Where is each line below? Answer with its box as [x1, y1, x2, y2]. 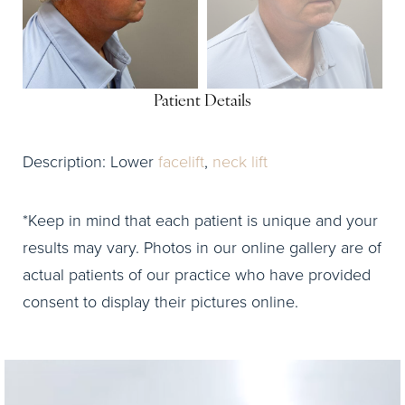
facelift [158, 150, 204, 172]
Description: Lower [23, 150, 158, 172]
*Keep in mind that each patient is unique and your [23, 209, 378, 231]
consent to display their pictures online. [23, 290, 298, 312]
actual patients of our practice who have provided [23, 263, 371, 285]
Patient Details [154, 93, 251, 110]
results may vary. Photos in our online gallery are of [23, 236, 381, 258]
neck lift [212, 150, 268, 172]
